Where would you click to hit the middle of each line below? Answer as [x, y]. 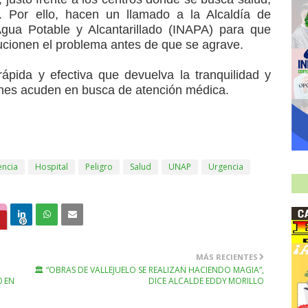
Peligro [99, 167]
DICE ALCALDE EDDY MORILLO [206, 281]
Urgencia [226, 167]
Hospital [52, 167]
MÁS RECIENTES [227, 257]
